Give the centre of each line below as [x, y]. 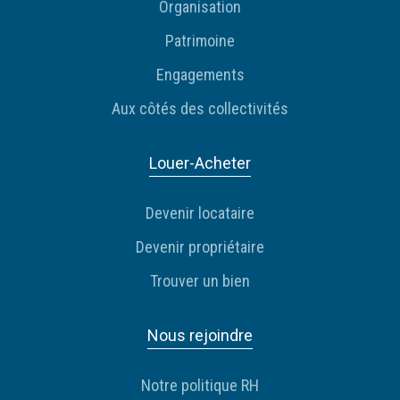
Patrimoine [200, 41]
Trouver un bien [200, 281]
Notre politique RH [200, 386]
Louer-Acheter [200, 163]
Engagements [200, 75]
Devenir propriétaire [200, 247]
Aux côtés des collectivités [200, 109]
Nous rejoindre [200, 336]
